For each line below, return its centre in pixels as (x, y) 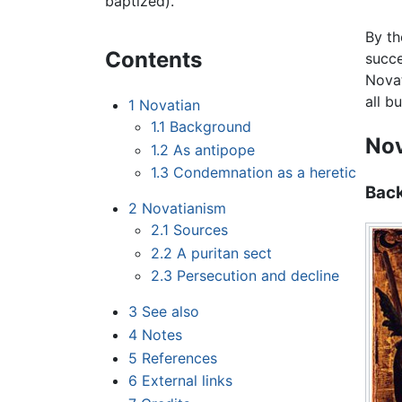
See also (170, 312)
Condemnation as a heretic (265, 173)
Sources (201, 230)
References (179, 358)
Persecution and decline (258, 276)
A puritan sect (225, 253)
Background (211, 127)
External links (187, 381)
